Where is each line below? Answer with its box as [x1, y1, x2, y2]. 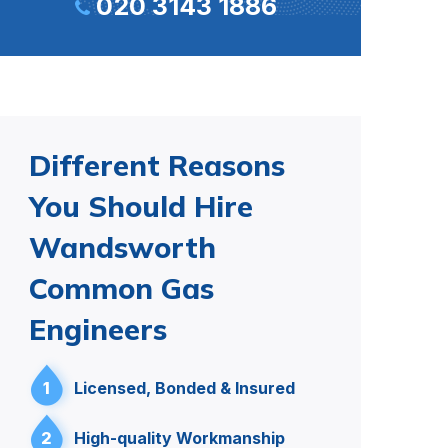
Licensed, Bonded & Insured [74, 378, 295, 398]
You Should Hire [29, 188, 253, 224]
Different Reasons [29, 147, 285, 183]
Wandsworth [29, 229, 216, 265]
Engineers [29, 311, 167, 347]
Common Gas [29, 270, 214, 306]
